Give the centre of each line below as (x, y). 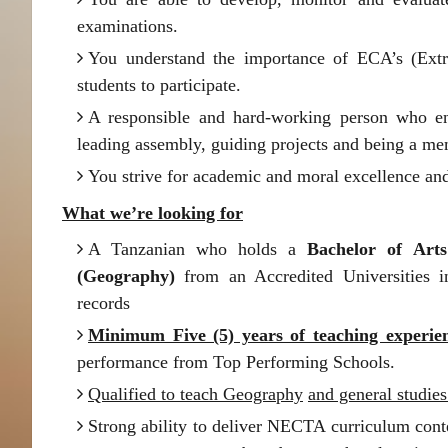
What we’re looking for (152, 213)
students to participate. (159, 85)
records (103, 303)
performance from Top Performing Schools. (236, 362)
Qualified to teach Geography (195, 394)
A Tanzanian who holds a (198, 249)
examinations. (127, 26)
